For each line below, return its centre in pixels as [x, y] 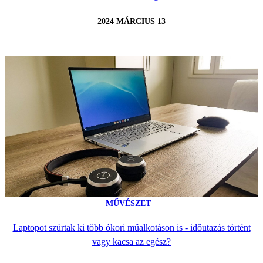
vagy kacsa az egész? [131, 241]
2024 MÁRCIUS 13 [131, 22]
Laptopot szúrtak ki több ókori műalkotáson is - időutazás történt [131, 227]
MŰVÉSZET [128, 204]
